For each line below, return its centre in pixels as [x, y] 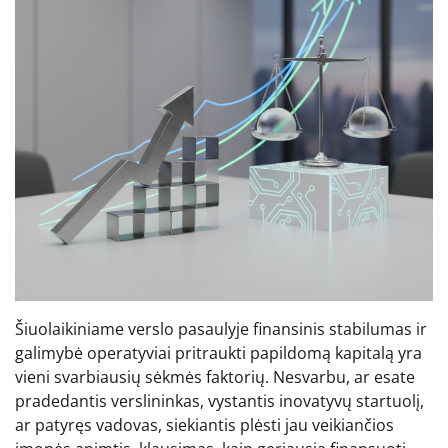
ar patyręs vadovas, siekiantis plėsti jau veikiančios [204, 424]
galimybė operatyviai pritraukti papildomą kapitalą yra [218, 352]
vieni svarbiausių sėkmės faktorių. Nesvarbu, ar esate [215, 376]
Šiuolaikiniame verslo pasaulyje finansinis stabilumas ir [221, 328]
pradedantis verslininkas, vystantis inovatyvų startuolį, [219, 400]
